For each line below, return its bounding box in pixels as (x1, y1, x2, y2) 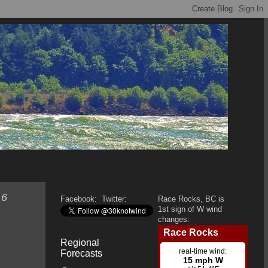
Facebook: (60, 194, 99, 203)
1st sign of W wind (158, 205, 222, 214)
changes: (158, 215, 190, 224)
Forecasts (60, 248, 102, 258)
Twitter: (99, 194, 127, 203)
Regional (60, 237, 99, 248)
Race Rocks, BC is (158, 194, 224, 203)
